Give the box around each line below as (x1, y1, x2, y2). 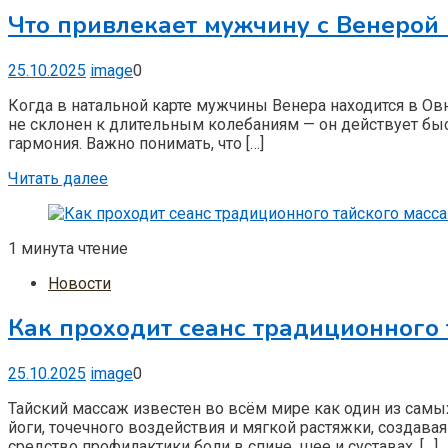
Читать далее (8, 168, 108, 188)
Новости (48, 273, 111, 293)
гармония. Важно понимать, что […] (8, 133, 264, 153)
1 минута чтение (8, 238, 128, 258)
